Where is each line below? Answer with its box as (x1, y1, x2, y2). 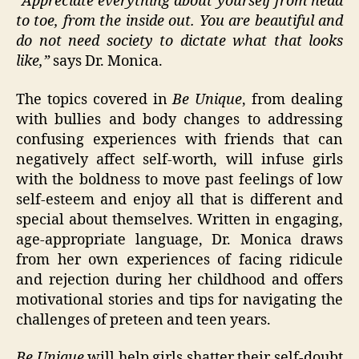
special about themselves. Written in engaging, (16, 210, 343, 229)
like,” (16, 52, 53, 71)
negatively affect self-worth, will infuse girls (16, 150, 343, 169)
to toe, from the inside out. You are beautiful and (16, 12, 343, 31)
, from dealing (242, 90, 344, 109)
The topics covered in (16, 90, 173, 109)
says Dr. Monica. (53, 52, 163, 71)
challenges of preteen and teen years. (16, 310, 271, 329)
